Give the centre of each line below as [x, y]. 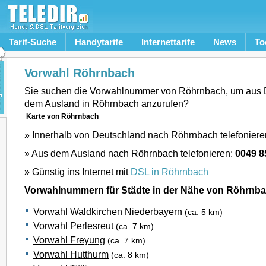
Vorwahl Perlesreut [73, 226]
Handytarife [99, 42]
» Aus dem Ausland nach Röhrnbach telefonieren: [130, 153]
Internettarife [168, 42]
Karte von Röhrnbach [62, 116]
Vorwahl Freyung [69, 240]
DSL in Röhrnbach [170, 172]
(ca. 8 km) [130, 255]
